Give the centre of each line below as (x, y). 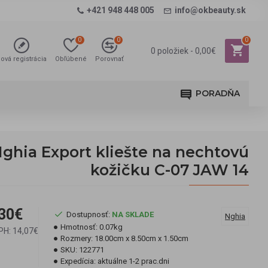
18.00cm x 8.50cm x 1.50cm (141, 238)
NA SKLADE (133, 214)
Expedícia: (78, 261)
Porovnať (109, 59)
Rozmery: (77, 238)
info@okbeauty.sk (210, 10)
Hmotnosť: (79, 227)
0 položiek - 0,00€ (183, 51)
